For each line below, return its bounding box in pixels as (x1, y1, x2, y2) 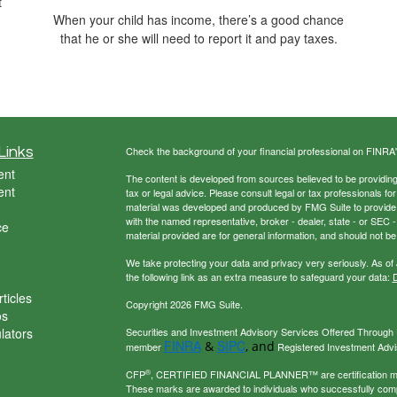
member (125, 339, 164, 354)
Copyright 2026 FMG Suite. (125, 297, 243, 312)
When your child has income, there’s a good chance (53, 11, 344, 29)
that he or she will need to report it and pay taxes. (59, 29, 338, 48)
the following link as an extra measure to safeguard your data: (125, 269, 393, 284)
